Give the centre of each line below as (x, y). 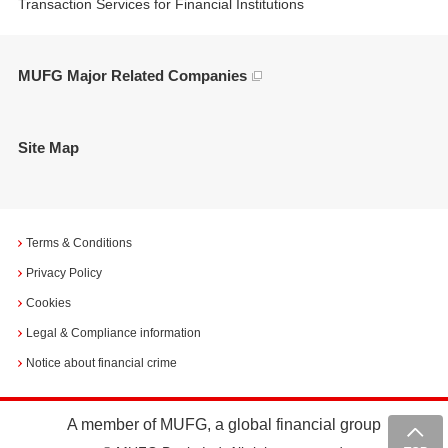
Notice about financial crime (101, 363)
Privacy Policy (64, 273)
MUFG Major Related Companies (132, 76)
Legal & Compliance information (113, 333)
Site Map (48, 148)
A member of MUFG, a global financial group (224, 425)
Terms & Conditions (79, 243)
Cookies (48, 303)
